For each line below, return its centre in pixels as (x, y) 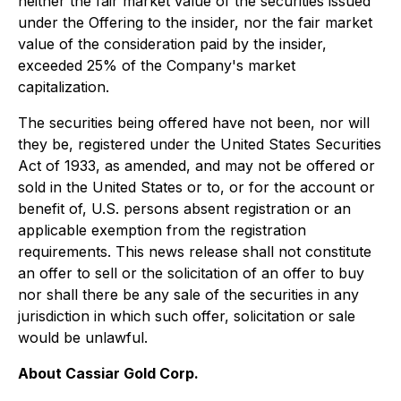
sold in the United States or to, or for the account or (196, 187)
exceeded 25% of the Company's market (157, 65)
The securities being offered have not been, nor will (194, 123)
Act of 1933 (57, 166)
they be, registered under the (119, 144)
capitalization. (64, 87)
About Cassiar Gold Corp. (108, 373)
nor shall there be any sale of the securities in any (188, 294)
